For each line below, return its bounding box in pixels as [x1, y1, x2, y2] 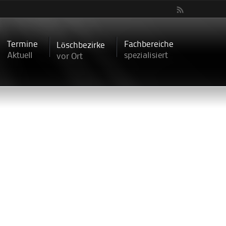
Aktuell [7, 52, 32, 60]
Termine [7, 40, 38, 49]
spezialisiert [124, 52, 168, 60]
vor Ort [56, 53, 83, 61]
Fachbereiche [124, 40, 174, 49]
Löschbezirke [56, 41, 105, 50]
